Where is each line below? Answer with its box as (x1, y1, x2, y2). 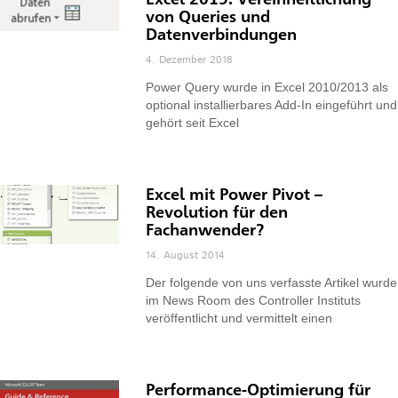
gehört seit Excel (146, 115, 240, 130)
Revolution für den (146, 201, 289, 221)
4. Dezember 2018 (146, 52, 234, 68)
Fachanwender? (146, 219, 265, 239)
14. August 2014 (146, 247, 226, 263)
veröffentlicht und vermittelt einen (146, 310, 333, 325)
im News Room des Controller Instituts (146, 292, 362, 307)
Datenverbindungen (146, 23, 298, 44)
